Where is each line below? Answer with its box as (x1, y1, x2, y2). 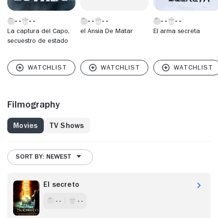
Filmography (7, 99, 60, 109)
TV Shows (49, 121, 84, 129)
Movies (13, 121, 38, 129)
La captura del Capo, (7, 27, 70, 34)
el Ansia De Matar (80, 27, 133, 34)
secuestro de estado (7, 36, 68, 44)
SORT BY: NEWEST (16, 153, 71, 160)
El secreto (43, 180, 79, 188)
